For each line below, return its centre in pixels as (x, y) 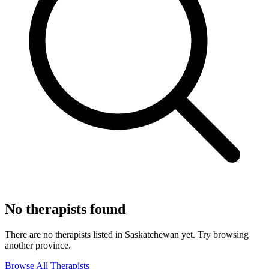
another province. (38, 245)
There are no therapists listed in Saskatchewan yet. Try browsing (127, 234)
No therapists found (65, 209)
